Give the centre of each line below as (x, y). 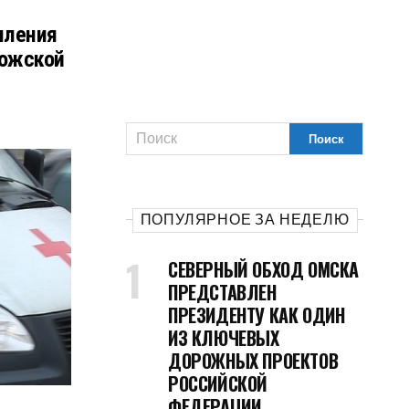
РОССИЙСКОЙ (218, 383)
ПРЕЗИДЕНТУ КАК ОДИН (257, 315)
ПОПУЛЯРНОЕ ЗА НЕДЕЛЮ (245, 220)
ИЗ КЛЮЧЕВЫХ (224, 338)
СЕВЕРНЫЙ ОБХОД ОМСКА (263, 269)
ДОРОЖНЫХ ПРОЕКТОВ (253, 361)
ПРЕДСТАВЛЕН (222, 292)
